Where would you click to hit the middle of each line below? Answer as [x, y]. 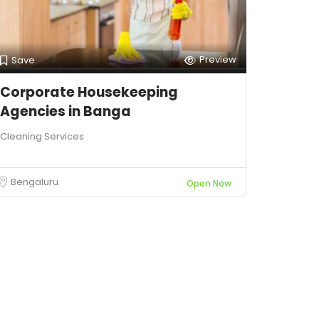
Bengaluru [35, 182]
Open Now [209, 183]
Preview [218, 59]
